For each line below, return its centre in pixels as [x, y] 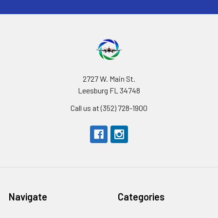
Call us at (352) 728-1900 [109, 108]
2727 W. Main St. [109, 78]
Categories [141, 196]
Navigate [28, 196]
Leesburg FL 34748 [109, 90]
